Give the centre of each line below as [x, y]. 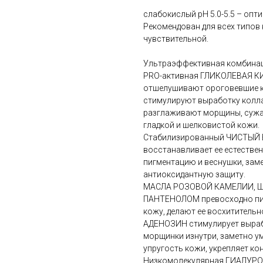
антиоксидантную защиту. [194, 175]
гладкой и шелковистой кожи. [201, 125]
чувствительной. [176, 39]
